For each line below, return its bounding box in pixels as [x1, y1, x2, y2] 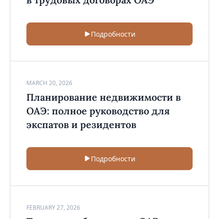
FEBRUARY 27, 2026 [26, 203, 80, 212]
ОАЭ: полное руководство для [26, 104, 170, 117]
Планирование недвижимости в [26, 90, 181, 103]
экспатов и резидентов [26, 118, 136, 131]
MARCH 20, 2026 [26, 78, 72, 87]
